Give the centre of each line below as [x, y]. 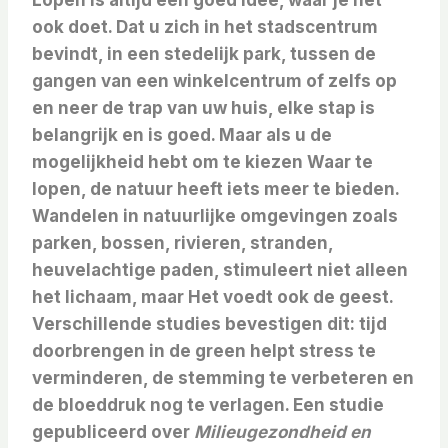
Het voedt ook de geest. [290, 297]
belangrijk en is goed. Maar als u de [182, 135]
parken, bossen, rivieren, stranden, [182, 243]
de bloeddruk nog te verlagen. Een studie [208, 405]
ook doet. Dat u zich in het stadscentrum [205, 27]
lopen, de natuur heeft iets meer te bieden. [215, 189]
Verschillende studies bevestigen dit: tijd [209, 324]
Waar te [340, 162]
